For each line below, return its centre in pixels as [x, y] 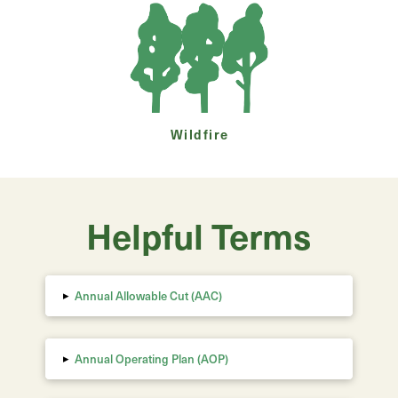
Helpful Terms [199, 235]
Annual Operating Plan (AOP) [152, 358]
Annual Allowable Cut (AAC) [149, 295]
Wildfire [200, 134]
